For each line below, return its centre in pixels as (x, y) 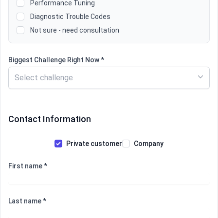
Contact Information (50, 119)
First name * (28, 166)
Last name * (27, 201)
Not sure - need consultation (75, 30)
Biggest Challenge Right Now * (56, 60)
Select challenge (44, 78)
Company (148, 144)
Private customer (94, 144)
